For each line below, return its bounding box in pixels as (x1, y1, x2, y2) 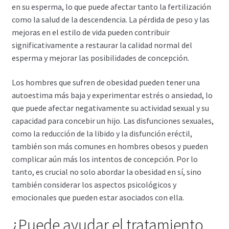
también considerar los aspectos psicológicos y (11, 179, 176, 190)
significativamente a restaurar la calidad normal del (11, 40, 192, 51)
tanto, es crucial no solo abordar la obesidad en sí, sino (11, 166, 201, 177)
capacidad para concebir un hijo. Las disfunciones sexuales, (11, 115, 214, 126)
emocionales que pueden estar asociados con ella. (11, 192, 184, 202)
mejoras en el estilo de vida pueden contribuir (11, 27, 170, 38)
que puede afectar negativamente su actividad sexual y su (11, 102, 209, 113)
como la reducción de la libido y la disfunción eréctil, (11, 128, 192, 139)
